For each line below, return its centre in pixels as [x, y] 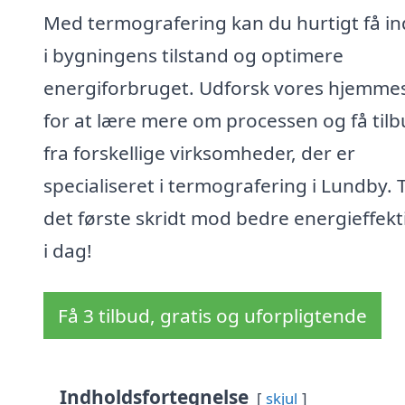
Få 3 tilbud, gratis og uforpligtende [212, 316]
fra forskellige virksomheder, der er [199, 153]
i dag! [68, 251]
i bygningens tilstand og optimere [193, 56]
